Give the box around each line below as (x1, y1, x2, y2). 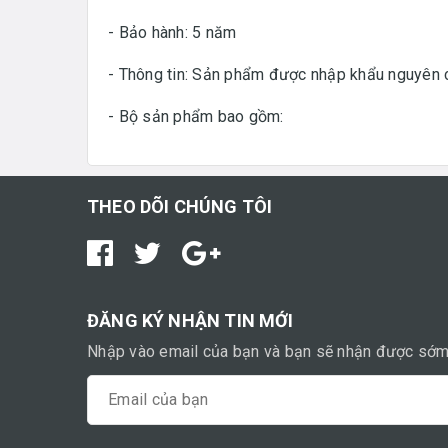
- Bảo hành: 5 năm (108, 22, 237, 42)
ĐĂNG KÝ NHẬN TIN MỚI (87, 309, 294, 331)
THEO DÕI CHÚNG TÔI (87, 195, 273, 217)
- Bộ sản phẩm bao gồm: (108, 106, 288, 126)
